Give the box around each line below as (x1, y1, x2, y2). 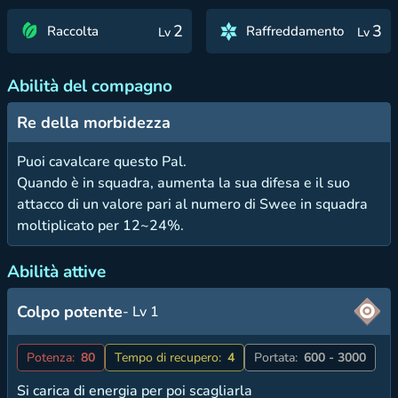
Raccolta (47, 21, 99, 40)
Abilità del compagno (7, 74, 172, 98)
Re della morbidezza (17, 111, 171, 133)
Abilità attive (7, 259, 106, 283)
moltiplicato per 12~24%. (17, 215, 184, 235)
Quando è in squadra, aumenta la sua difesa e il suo (17, 172, 350, 193)
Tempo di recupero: (115, 348, 221, 366)
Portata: (254, 348, 298, 366)
